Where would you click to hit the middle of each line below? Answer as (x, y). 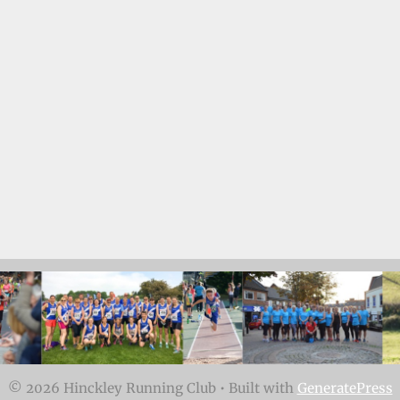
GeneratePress (345, 387)
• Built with (256, 387)
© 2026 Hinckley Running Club (112, 387)
